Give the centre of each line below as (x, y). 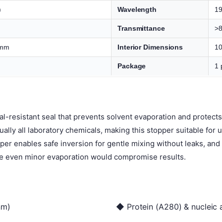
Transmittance (141, 28)
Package (132, 66)
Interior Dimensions (150, 47)
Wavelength (137, 9)
